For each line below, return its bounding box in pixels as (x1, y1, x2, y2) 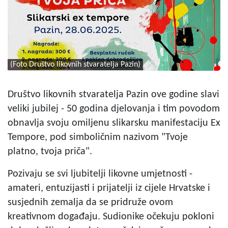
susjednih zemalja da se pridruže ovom (8, 197, 173, 208)
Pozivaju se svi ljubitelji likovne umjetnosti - (8, 168, 192, 179)
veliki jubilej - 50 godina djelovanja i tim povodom (8, 103, 220, 114)
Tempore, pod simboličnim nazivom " (8, 132, 165, 142)
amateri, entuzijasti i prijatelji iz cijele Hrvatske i (8, 183, 210, 193)
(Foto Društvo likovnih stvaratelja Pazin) (10, 60, 140, 69)
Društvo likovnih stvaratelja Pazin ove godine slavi (8, 89, 219, 100)
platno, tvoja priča (8, 146, 85, 157)
